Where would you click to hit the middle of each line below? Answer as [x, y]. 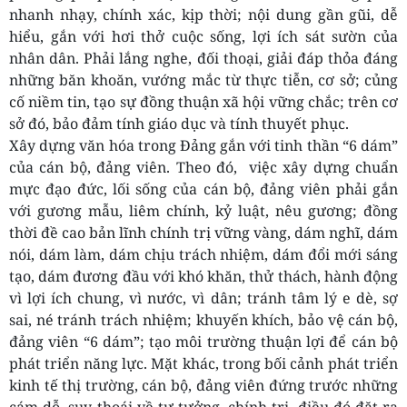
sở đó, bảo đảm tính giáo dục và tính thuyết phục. [179, 124]
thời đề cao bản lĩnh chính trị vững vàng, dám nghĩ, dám [203, 233]
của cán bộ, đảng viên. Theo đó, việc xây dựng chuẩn [203, 168]
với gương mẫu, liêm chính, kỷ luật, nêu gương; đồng [203, 211]
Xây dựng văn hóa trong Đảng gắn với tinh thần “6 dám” [203, 146]
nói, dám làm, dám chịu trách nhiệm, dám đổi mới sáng [203, 255]
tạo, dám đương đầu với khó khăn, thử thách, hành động [203, 277]
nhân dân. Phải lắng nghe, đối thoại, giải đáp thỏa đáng [203, 59]
